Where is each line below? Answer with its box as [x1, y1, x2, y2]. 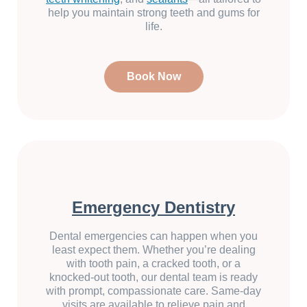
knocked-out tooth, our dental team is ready [49, 271, 258, 284]
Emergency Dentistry [72, 198, 235, 217]
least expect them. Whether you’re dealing [51, 244, 256, 256]
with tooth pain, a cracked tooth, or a [66, 258, 241, 270]
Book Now [126, 71, 181, 83]
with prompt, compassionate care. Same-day [46, 285, 261, 297]
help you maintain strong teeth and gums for [47, 7, 260, 19]
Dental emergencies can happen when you [49, 230, 258, 243]
